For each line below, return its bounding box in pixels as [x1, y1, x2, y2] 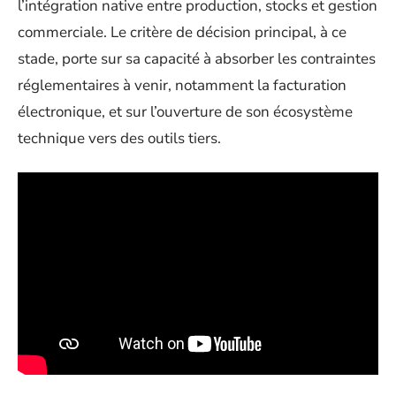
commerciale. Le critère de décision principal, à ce [18, 22, 346, 42]
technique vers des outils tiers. [18, 128, 221, 148]
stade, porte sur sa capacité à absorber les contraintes [18, 49, 376, 69]
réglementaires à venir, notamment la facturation [18, 75, 346, 95]
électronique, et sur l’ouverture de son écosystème [18, 102, 353, 122]
